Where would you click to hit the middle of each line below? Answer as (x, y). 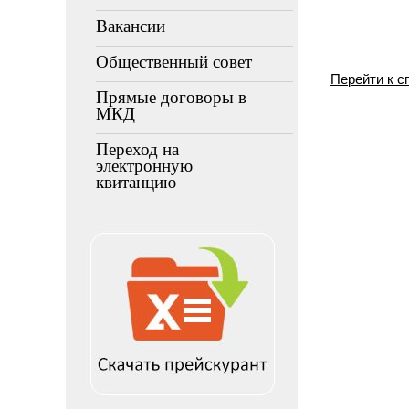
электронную (144, 166)
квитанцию (136, 182)
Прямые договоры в (171, 97)
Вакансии (131, 26)
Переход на (137, 149)
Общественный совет (174, 62)
